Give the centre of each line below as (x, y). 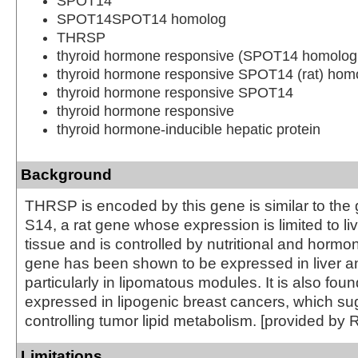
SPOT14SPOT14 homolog (141, 19)
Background (66, 174)
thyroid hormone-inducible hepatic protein (189, 129)
